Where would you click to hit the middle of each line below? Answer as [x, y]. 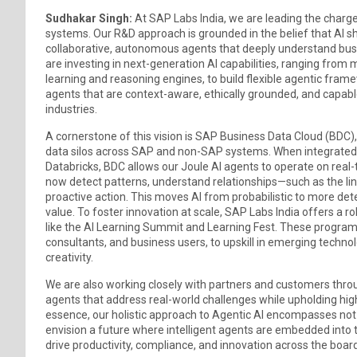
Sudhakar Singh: [90, 18]
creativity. [69, 257]
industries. [71, 109]
